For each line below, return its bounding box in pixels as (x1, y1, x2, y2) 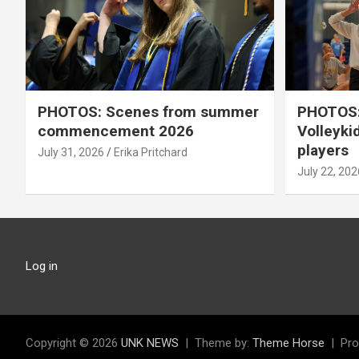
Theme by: (195, 335, 252, 350)
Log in (26, 258, 58, 273)
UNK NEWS (121, 335, 179, 350)
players (296, 140, 349, 159)
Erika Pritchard (114, 145, 188, 159)
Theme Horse (252, 335, 325, 350)
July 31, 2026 (38, 145, 104, 159)
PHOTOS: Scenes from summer (38, 102, 259, 121)
